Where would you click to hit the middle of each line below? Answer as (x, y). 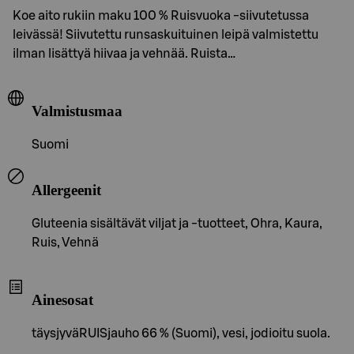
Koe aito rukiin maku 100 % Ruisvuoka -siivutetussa (161, 15)
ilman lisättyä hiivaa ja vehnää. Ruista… (124, 53)
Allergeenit (66, 190)
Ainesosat (62, 300)
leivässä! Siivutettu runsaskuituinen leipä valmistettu (166, 34)
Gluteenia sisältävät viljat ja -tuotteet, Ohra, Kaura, (177, 223)
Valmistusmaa (77, 111)
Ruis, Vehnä (65, 242)
